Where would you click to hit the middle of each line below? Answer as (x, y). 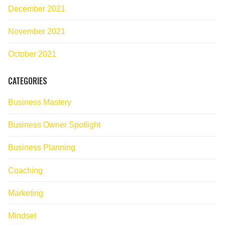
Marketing (26, 193)
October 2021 (32, 54)
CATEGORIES (28, 81)
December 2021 (37, 9)
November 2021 (37, 31)
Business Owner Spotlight (54, 125)
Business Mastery (40, 102)
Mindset (22, 216)
